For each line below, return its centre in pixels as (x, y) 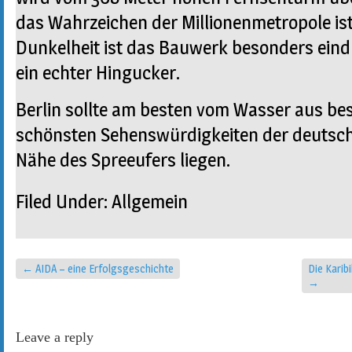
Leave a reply (55, 337)
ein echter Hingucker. (98, 72)
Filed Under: (64, 201)
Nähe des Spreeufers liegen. (123, 159)
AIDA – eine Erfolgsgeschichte (103, 268)
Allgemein (150, 201)
